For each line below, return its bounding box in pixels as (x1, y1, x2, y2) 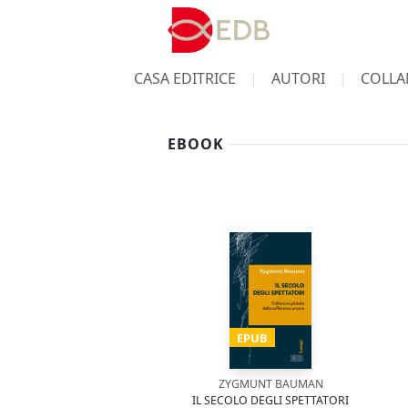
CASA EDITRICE (133, 68, 236, 88)
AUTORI (270, 68, 325, 88)
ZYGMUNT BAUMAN (218, 376, 323, 392)
